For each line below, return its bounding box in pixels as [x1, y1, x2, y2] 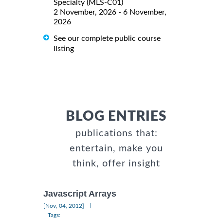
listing [54, 45, 74, 53]
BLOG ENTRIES [66, 109, 167, 124]
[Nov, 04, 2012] [43, 203, 84, 209]
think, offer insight [73, 159, 160, 169]
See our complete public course [54, 35, 161, 43]
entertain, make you [70, 144, 163, 154]
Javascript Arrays [43, 189, 116, 199]
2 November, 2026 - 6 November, [54, 8, 166, 17]
